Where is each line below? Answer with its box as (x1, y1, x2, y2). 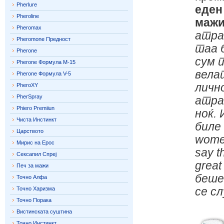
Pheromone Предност (16, 36, 70, 42)
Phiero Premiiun (16, 105, 54, 111)
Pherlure (16, 1, 37, 7)
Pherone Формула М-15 (16, 59, 75, 65)
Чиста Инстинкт (16, 116, 56, 122)
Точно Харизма (16, 185, 55, 191)
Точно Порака (16, 197, 51, 203)
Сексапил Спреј (16, 151, 56, 157)
